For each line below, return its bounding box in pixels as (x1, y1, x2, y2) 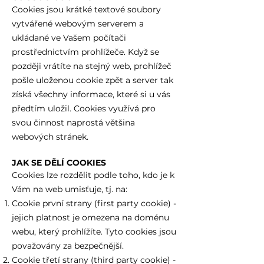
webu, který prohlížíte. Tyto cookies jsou (12, 226, 176, 237)
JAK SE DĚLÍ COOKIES (12, 157, 108, 168)
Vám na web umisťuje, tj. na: (12, 184, 130, 194)
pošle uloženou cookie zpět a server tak (12, 75, 173, 85)
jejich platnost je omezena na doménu (12, 212, 169, 223)
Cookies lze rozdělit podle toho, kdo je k (12, 170, 174, 180)
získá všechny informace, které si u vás (12, 89, 170, 100)
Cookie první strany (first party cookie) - (12, 198, 176, 209)
